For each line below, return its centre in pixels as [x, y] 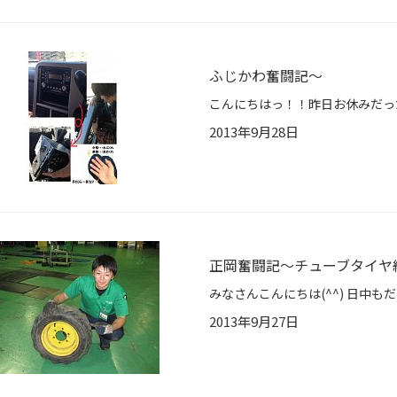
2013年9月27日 [254, 322]
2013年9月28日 [254, 132]
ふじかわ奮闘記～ [266, 76]
